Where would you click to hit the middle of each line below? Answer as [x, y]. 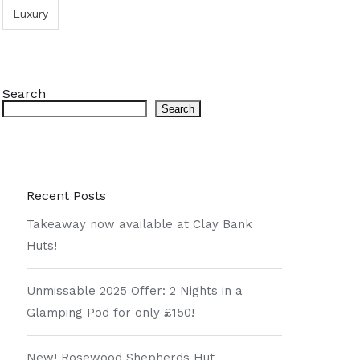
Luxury [31, 14]
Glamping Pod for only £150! [111, 313]
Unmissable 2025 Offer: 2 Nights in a [135, 291]
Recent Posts [67, 196]
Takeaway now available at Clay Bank [140, 224]
